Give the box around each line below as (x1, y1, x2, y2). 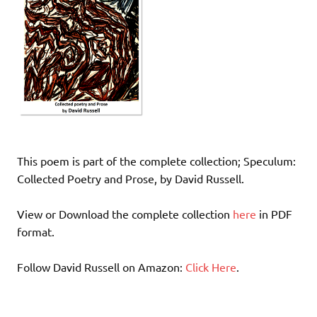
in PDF (256, 207, 292, 221)
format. (17, 224, 54, 239)
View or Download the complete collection (17, 207, 233, 221)
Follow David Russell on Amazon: (17, 260, 185, 275)
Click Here (185, 260, 236, 275)
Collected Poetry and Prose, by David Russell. (17, 171, 244, 186)
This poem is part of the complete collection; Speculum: (17, 154, 296, 168)
